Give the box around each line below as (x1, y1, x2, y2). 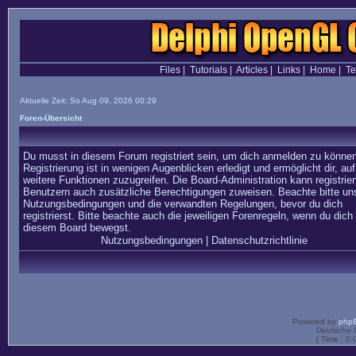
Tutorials (189, 64, 227, 75)
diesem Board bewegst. (23, 222, 131, 234)
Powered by (292, 317, 339, 326)
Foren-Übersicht (20, 114, 82, 122)
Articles (235, 64, 268, 75)
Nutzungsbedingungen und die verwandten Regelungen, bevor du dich (23, 198, 342, 210)
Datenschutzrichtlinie (211, 234, 308, 246)
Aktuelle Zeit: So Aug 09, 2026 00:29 (20, 96, 157, 105)
